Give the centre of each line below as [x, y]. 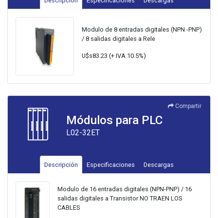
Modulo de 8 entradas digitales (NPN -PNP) [142, 29]
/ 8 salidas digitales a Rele [118, 38]
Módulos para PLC [114, 120]
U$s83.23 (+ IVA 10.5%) [114, 55]
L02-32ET [83, 133]
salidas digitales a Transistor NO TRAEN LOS [119, 199]
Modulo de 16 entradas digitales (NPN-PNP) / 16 [124, 189]
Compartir [188, 106]
